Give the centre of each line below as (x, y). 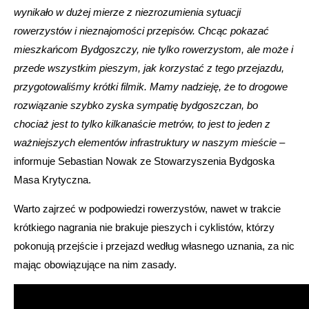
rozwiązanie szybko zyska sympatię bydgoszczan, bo (136, 106)
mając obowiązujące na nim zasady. (95, 265)
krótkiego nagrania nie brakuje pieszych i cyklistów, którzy (144, 228)
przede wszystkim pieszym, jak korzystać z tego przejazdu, (149, 68)
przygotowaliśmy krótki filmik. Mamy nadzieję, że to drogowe (151, 87)
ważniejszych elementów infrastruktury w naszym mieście (145, 143)
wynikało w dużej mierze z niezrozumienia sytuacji (127, 12)
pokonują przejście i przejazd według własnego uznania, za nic (154, 246)
